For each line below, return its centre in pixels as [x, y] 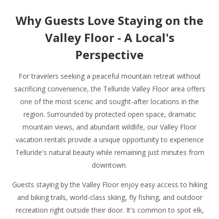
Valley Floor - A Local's [109, 37]
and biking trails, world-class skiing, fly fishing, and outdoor [109, 197]
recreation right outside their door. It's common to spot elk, [109, 210]
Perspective [109, 54]
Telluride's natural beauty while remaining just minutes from [109, 152]
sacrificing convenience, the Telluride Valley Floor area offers [109, 88]
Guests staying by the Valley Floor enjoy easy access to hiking [109, 184]
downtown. [109, 165]
